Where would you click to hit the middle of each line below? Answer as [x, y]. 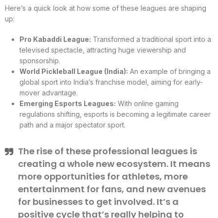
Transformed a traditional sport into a [151, 39]
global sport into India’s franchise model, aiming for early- [111, 82]
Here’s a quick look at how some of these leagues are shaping [106, 8]
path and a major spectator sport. [73, 125]
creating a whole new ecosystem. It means [114, 163]
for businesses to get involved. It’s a [98, 201]
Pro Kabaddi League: [55, 39]
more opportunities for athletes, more [103, 176]
